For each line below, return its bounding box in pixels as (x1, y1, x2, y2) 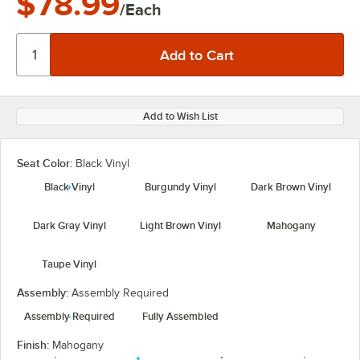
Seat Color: (17, 157, 76, 170)
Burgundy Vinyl (144, 181, 216, 193)
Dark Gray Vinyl (32, 219, 106, 231)
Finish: (17, 338, 52, 351)
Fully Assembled (141, 310, 219, 322)
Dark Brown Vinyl (251, 181, 331, 193)
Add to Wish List (142, 110, 218, 122)
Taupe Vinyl (42, 258, 96, 270)
